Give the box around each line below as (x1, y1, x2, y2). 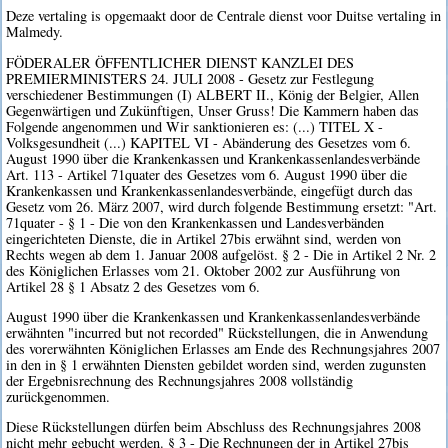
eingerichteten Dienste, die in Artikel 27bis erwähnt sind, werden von (6, 228, 402, 248)
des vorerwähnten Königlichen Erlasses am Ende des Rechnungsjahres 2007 (6, 338, 441, 358)
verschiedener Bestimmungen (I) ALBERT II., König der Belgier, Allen (6, 84, 420, 104)
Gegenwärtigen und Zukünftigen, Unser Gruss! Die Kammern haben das (6, 100, 420, 120)
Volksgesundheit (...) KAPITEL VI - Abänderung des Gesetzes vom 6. (6, 132, 412, 152)
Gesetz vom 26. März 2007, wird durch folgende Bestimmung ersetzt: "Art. (6, 196, 438, 216)
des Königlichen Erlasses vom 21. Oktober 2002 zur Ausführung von (6, 260, 401, 280)
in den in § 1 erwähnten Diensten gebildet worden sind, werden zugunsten (6, 354, 427, 374)
